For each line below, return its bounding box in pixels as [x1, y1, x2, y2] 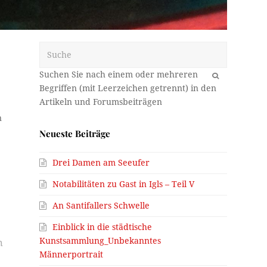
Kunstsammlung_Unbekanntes [39, 236, 162, 246]
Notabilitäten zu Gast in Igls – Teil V [52, 179, 195, 190]
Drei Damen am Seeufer [52, 158, 150, 168]
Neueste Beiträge [39, 128, 111, 140]
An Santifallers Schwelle [52, 201, 150, 211]
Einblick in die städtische [52, 222, 153, 232]
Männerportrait [39, 250, 104, 260]
